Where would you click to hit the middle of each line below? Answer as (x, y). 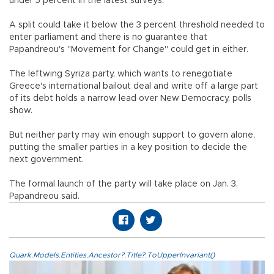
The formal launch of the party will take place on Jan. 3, (124, 184)
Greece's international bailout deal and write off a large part (134, 87)
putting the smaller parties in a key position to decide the (128, 148)
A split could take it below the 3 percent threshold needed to (137, 25)
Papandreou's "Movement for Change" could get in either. (129, 50)
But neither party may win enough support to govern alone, (132, 135)
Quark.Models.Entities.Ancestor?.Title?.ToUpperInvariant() (112, 255)
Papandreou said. (44, 197)
